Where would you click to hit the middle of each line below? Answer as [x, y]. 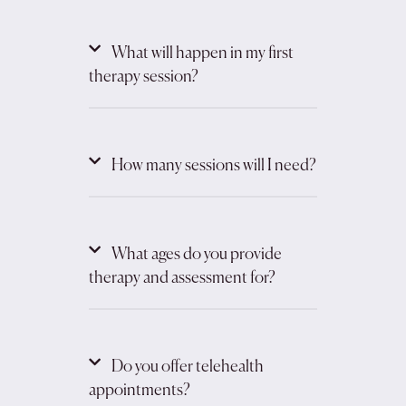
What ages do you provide [196, 255]
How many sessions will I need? [213, 166]
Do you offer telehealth [187, 367]
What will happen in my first [202, 53]
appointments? [139, 391]
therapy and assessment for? [182, 278]
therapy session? [143, 77]
